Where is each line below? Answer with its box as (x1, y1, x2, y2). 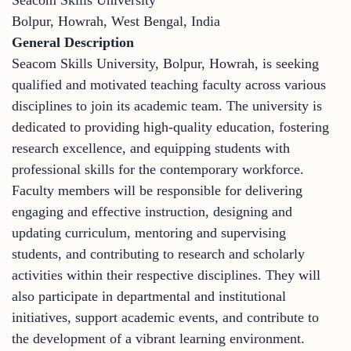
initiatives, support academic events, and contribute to (12, 309, 319, 325)
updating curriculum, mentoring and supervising (12, 224, 286, 241)
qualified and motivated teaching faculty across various (12, 76, 326, 92)
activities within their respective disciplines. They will (12, 266, 320, 283)
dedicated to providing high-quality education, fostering (12, 118, 329, 135)
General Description (12, 34, 134, 50)
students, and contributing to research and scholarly (12, 245, 305, 262)
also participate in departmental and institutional (12, 288, 286, 304)
